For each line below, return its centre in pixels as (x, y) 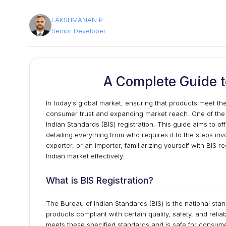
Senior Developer (79, 31)
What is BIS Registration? (100, 180)
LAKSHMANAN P (77, 20)
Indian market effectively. (85, 156)
